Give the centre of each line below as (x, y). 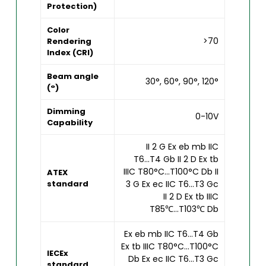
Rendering (69, 41)
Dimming (66, 111)
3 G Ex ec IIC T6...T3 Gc (172, 184)
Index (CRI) (70, 52)
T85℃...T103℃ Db (184, 209)
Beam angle (73, 76)
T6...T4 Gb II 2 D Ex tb (176, 159)
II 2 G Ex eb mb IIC (183, 146)
